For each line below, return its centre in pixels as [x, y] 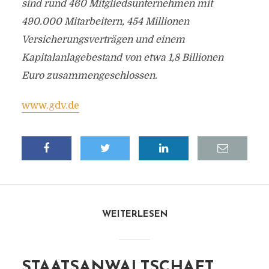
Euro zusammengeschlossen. [89, 76]
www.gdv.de [50, 106]
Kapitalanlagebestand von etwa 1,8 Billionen [122, 58]
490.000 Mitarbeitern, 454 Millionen [105, 22]
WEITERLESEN [134, 215]
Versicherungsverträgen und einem [103, 40]
